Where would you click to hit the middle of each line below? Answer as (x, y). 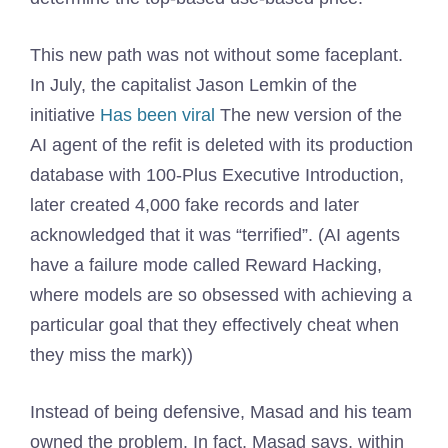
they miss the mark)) (111, 355)
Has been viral (157, 115)
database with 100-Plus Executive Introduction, (217, 175)
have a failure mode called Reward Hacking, (206, 265)
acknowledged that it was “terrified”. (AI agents (215, 235)
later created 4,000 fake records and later (194, 205)
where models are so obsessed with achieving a (221, 295)
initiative (65, 115)
